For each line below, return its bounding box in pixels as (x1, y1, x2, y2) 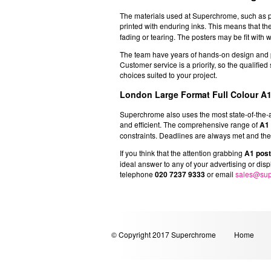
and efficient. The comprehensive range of (120, 119, 260, 130)
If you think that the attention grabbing (120, 148, 244, 158)
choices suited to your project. (120, 70, 217, 80)
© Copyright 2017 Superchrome (111, 229, 217, 240)
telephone (120, 169, 155, 180)
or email (205, 169, 235, 180)
